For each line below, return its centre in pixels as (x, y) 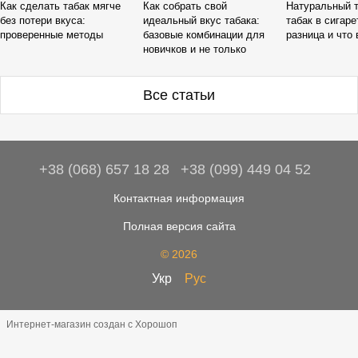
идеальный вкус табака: (202, 21)
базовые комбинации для (204, 35)
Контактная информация (179, 198)
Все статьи (179, 95)
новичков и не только (195, 50)
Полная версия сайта (179, 226)
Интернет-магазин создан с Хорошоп (92, 325)
